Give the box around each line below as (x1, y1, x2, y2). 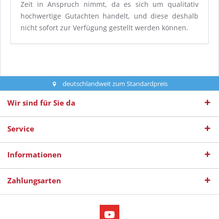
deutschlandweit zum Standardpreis (63, 79, 168, 88)
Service (7, 124, 34, 133)
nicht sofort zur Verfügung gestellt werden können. (21, 23, 188, 32)
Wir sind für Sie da (7, 98, 75, 108)
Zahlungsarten (7, 175, 61, 185)
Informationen (7, 150, 62, 159)
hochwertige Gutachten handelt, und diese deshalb (21, 11, 198, 21)
